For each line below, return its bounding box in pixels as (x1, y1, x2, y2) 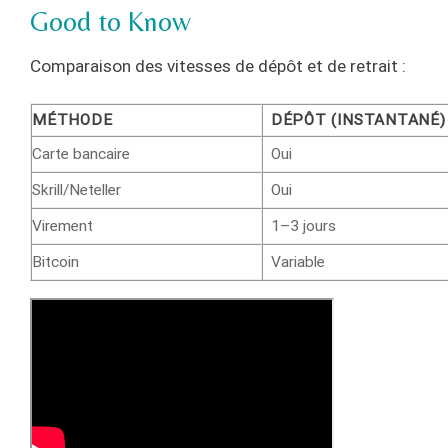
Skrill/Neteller (32, 180, 121, 199)
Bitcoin (32, 252, 79, 271)
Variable (270, 252, 325, 271)
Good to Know (30, 5, 191, 38)
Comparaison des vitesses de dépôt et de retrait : (30, 56, 406, 77)
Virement (32, 216, 93, 235)
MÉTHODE (32, 110, 113, 129)
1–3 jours (270, 216, 336, 235)
